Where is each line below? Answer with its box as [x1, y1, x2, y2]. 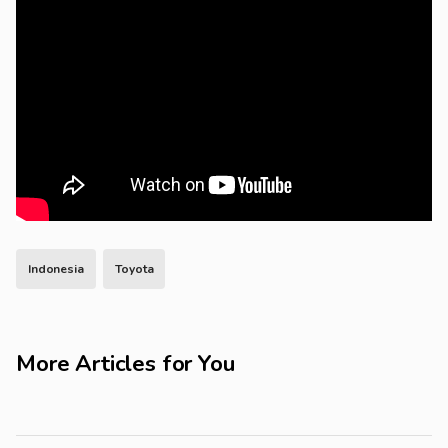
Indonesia [28, 261, 84, 278]
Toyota [115, 261, 154, 278]
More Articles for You [16, 347, 235, 379]
